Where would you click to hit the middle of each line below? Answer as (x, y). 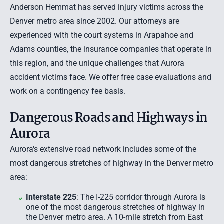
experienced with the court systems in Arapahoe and (102, 35)
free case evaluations (158, 77)
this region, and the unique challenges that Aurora (97, 63)
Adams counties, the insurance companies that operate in (111, 49)
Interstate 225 (51, 197)
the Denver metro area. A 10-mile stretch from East (114, 217)
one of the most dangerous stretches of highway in (115, 207)
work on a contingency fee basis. (68, 91)
